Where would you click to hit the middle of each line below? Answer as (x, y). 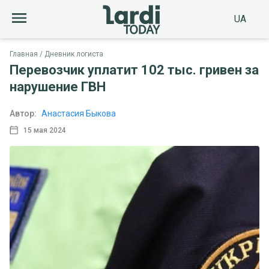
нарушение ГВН (58, 87)
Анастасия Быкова (79, 113)
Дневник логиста (74, 54)
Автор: (23, 113)
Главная (24, 54)
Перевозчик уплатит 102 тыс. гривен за (134, 70)
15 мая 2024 (44, 130)
